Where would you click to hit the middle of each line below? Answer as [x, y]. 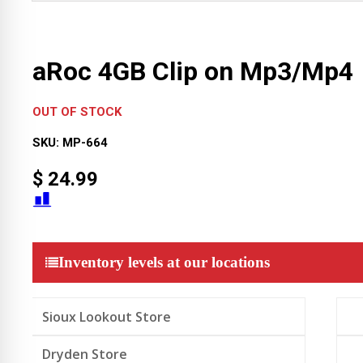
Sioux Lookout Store [107, 316]
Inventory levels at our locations [164, 262]
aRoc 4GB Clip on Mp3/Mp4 [193, 72]
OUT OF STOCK [77, 111]
